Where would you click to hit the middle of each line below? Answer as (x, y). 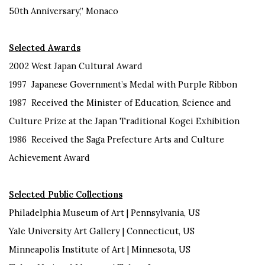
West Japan (54, 66)
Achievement (36, 157)
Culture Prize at (44, 121)
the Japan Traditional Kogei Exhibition (159, 121)
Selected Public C (45, 194)
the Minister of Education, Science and (151, 102)
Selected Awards (45, 47)
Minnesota (153, 249)
